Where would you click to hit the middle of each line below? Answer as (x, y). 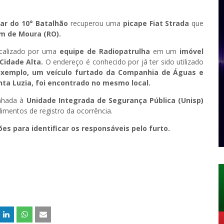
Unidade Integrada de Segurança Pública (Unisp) (115, 100)
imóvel (192, 51)
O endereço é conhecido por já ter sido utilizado (123, 62)
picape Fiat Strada (156, 23)
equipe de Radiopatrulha (105, 51)
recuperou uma (95, 23)
